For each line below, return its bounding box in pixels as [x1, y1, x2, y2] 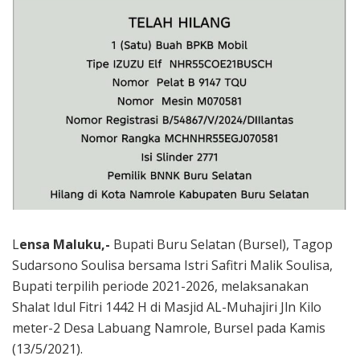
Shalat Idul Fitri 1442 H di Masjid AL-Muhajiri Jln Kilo [12, 297, 321, 316]
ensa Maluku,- [19, 235, 110, 253]
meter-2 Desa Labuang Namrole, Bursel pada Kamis [12, 318, 325, 337]
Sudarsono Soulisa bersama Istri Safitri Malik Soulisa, [12, 256, 333, 274]
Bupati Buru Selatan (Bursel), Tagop [110, 235, 333, 253]
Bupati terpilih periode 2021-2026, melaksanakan [12, 276, 309, 295]
